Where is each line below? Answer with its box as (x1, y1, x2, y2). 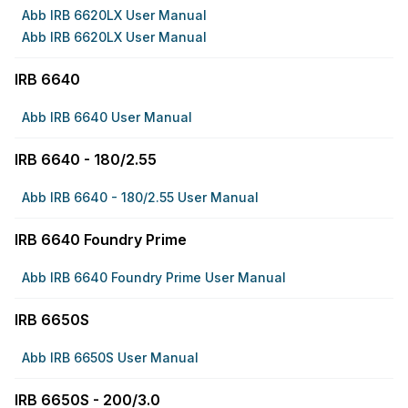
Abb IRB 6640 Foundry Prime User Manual (22, 270, 286, 285)
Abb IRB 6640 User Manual (22, 109, 192, 125)
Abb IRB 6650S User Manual (22, 350, 199, 365)
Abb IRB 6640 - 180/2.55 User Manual (22, 189, 259, 205)
